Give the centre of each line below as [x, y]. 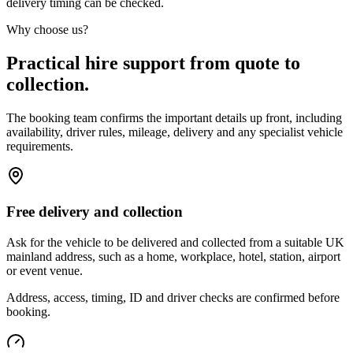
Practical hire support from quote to [153, 63]
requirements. [40, 147]
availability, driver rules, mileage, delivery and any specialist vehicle [175, 132]
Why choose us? [47, 30]
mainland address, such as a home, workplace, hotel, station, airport [173, 256]
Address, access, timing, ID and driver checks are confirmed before [173, 297]
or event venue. [45, 270]
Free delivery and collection [95, 211]
